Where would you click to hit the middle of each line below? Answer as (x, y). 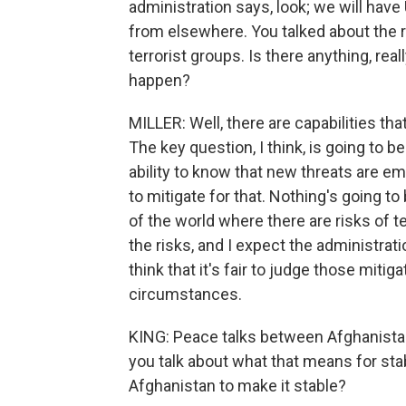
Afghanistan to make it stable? (237, 386)
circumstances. (185, 294)
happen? (159, 80)
